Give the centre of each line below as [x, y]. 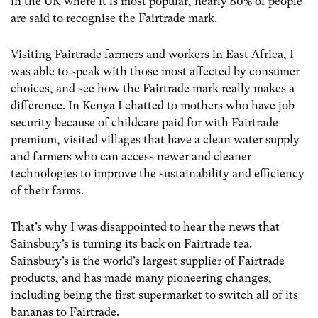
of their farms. [47, 190]
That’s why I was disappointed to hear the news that [145, 226]
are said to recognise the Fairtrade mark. [117, 18]
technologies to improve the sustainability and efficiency [158, 173]
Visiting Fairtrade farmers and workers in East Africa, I [152, 54]
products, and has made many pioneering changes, [141, 278]
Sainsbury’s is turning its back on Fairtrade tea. [131, 243]
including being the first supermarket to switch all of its [154, 295]
